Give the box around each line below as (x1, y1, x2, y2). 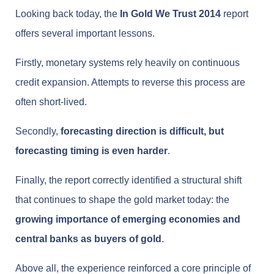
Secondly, (15, 126, 61, 137)
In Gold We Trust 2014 (120, 9, 221, 20)
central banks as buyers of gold (15, 234, 161, 245)
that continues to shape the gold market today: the (15, 194, 229, 206)
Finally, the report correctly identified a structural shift (15, 175, 242, 186)
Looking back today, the (15, 9, 120, 20)
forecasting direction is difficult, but (61, 126, 224, 137)
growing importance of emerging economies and (15, 214, 240, 225)
